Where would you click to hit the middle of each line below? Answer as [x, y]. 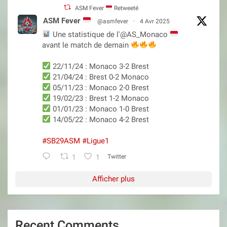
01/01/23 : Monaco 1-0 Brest [100, 109]
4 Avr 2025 [155, 21]
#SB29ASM [61, 141]
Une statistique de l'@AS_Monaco [110, 34]
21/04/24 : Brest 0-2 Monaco [100, 77]
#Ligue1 [96, 141]
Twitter [117, 157]
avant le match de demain [86, 45]
